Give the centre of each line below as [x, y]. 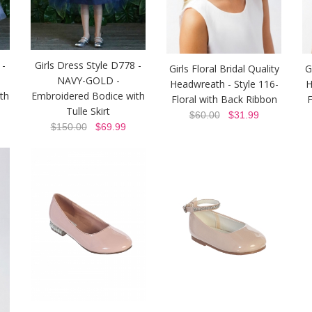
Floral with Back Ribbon [224, 99]
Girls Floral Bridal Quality [224, 68]
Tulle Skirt [88, 111]
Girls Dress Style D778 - [88, 65]
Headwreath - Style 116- [224, 84]
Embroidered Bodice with [88, 96]
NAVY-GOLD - [88, 81]
